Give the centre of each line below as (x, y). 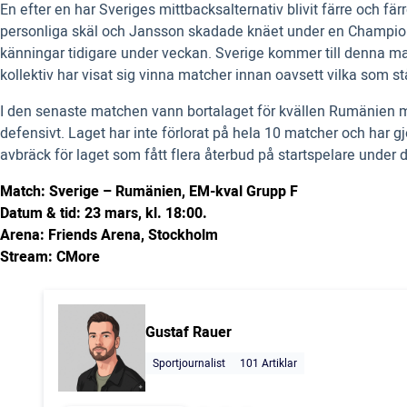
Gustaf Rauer (189, 333)
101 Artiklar (268, 364)
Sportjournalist (189, 364)
